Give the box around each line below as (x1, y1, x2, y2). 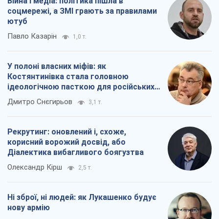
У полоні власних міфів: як (7, 62, 106, 71)
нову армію (7, 203, 50, 213)
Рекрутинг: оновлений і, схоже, (7, 127, 126, 137)
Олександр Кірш (7, 163, 62, 172)
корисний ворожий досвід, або (7, 137, 126, 147)
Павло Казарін (7, 32, 57, 41)
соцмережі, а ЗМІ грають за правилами (7, 6, 157, 16)
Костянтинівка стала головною (7, 72, 129, 82)
